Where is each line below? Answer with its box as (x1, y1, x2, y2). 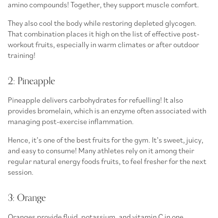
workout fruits (8, 39, 53, 49)
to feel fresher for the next (121, 156, 206, 166)
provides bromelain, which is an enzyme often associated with (8, 105, 206, 115)
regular (8, 156, 33, 166)
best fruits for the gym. (76, 134, 150, 145)
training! (8, 50, 36, 60)
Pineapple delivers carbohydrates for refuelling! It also (8, 94, 183, 105)
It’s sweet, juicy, (150, 134, 203, 145)
